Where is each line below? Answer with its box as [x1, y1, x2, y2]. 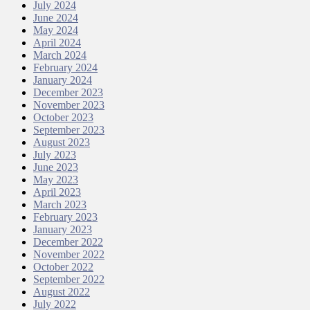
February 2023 [33, 211, 98, 224]
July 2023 [33, 149, 76, 161]
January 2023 [33, 224, 92, 236]
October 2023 [33, 111, 93, 124]
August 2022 [33, 286, 90, 298]
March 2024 [33, 49, 86, 62]
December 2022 [33, 236, 103, 248]
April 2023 [33, 186, 81, 199]
